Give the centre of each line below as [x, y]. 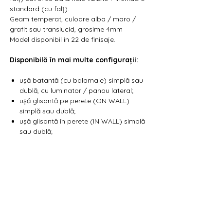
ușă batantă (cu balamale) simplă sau [81, 80]
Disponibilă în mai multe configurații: [74, 60]
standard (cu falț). [39, 9]
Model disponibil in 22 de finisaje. [63, 39]
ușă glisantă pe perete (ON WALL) [74, 100]
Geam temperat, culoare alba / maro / [73, 19]
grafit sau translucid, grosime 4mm [66, 29]
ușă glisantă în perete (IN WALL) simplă [82, 121]
